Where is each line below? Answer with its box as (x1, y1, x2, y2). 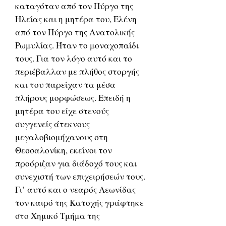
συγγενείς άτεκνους (15, 118, 90, 130)
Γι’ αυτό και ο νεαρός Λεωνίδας (15, 184, 136, 195)
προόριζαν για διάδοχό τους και (15, 157, 137, 169)
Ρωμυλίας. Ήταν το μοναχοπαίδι (15, 39, 139, 51)
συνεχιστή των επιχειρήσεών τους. (15, 171, 145, 182)
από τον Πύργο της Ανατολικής (15, 26, 135, 38)
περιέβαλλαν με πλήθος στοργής (15, 66, 139, 77)
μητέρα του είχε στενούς (15, 105, 109, 117)
